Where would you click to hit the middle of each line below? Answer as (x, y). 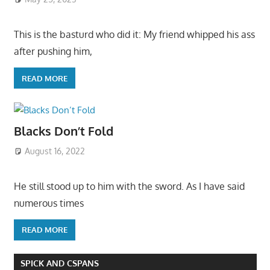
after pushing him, (53, 52)
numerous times (49, 203)
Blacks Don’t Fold (63, 131)
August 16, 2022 (55, 151)
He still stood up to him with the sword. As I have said (129, 186)
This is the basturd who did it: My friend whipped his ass (134, 35)
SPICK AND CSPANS (59, 263)
